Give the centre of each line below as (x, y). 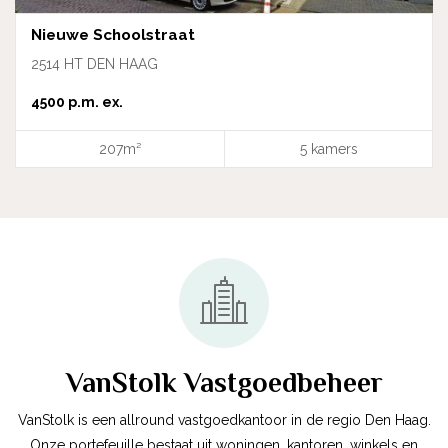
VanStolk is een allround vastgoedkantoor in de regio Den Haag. (224, 419)
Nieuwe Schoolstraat (113, 34)
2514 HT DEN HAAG (94, 63)
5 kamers (328, 148)
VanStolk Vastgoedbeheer (224, 382)
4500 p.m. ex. (77, 101)
